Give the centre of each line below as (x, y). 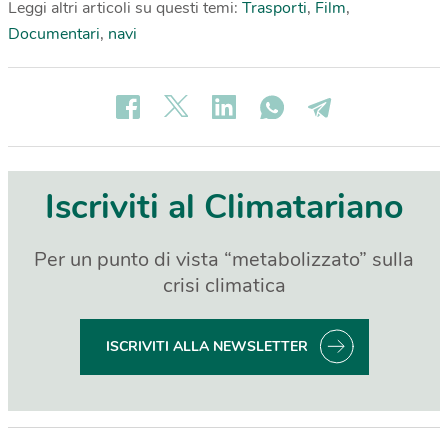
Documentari (54, 33)
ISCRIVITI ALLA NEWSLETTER (206, 346)
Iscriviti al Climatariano (224, 206)
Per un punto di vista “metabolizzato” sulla (224, 259)
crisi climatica (224, 285)
